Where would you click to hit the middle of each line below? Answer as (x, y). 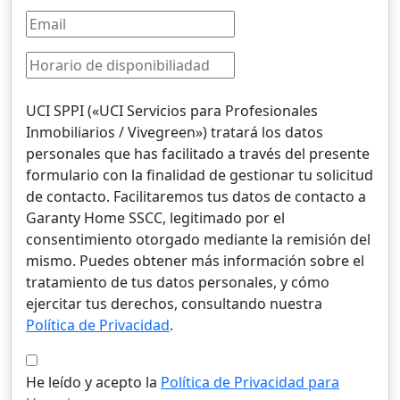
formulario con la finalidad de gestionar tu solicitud (200, 175)
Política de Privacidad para (250, 382)
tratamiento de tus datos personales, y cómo (178, 282)
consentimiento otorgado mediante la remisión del (198, 239)
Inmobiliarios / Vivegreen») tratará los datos (175, 132)
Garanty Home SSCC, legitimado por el (155, 218)
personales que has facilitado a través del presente (198, 154)
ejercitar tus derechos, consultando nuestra (174, 304)
